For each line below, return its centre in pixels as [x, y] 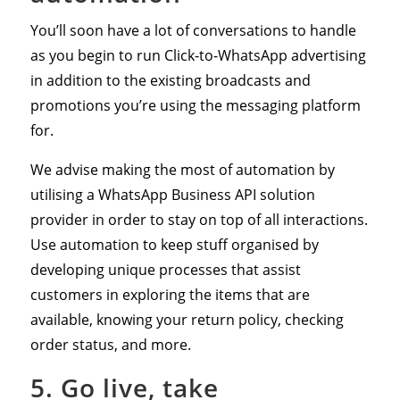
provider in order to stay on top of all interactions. [199, 219]
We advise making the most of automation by [182, 169]
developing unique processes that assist [165, 269]
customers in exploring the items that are [170, 294]
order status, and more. [110, 344]
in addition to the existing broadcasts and [170, 80]
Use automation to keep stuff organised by [174, 244]
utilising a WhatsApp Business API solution [172, 194]
